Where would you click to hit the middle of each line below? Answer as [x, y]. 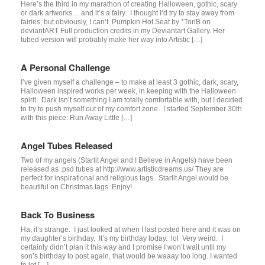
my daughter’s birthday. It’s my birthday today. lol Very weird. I [122, 238]
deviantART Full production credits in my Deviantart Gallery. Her [123, 30]
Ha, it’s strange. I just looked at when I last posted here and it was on [131, 229]
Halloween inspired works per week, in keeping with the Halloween [128, 91]
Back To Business [58, 214]
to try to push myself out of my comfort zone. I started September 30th [131, 109]
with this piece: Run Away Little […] [76, 117]
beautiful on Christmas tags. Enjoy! [76, 187]
